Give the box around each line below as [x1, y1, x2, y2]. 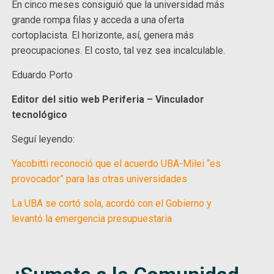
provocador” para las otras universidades [12, 173, 188, 185]
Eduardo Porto [12, 69, 73, 81]
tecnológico [12, 109, 68, 121]
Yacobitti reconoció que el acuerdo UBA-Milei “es [12, 158, 221, 170]
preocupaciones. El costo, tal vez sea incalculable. [12, 45, 228, 57]
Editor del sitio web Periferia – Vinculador [12, 94, 205, 106]
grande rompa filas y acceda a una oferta [12, 14, 185, 26]
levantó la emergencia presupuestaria [12, 213, 172, 225]
